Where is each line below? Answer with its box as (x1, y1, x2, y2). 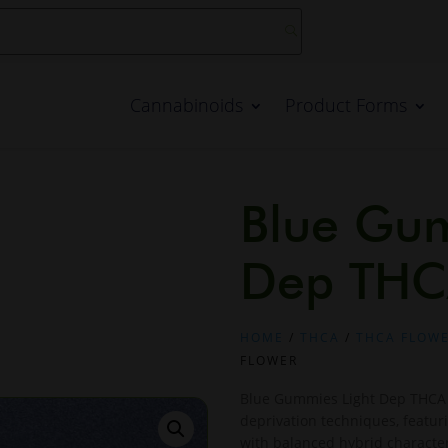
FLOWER (240, 352, 299, 370)
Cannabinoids (130, 93, 244, 117)
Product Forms (285, 93, 408, 117)
